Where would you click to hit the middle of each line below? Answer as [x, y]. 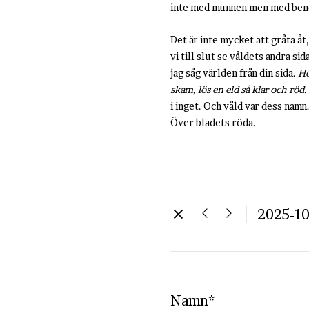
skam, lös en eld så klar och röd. [239, 89]
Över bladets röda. [213, 122]
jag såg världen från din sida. [234, 73]
